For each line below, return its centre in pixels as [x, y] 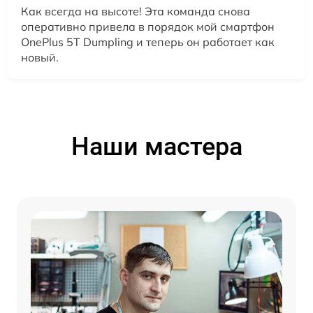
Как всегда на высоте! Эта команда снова [136, 12]
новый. [40, 58]
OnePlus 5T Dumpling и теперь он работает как [148, 42]
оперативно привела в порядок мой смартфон [148, 27]
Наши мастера [156, 147]
